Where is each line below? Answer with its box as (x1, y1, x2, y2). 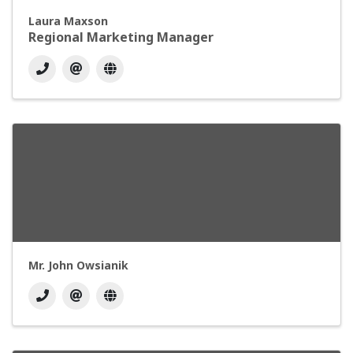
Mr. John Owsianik (28, 258, 128, 273)
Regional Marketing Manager (28, 28, 214, 46)
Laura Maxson (28, 13, 108, 29)
